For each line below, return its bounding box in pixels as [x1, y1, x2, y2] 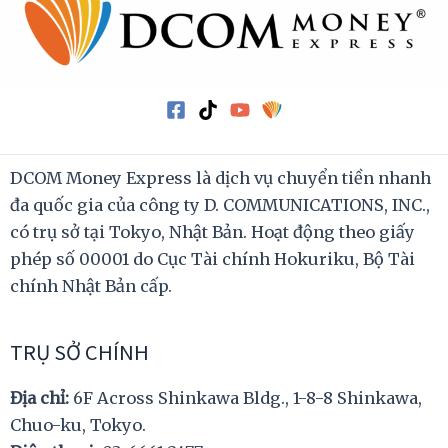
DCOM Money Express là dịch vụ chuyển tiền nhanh [10, 167, 431, 188]
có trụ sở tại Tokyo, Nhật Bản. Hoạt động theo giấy [10, 221, 415, 242]
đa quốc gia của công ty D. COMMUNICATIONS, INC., [10, 194, 430, 215]
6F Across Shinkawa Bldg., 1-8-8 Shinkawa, [73, 387, 422, 408]
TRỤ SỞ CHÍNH [10, 336, 149, 366]
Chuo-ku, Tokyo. [10, 414, 146, 435]
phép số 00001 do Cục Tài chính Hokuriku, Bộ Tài [10, 248, 415, 269]
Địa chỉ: [10, 387, 73, 408]
